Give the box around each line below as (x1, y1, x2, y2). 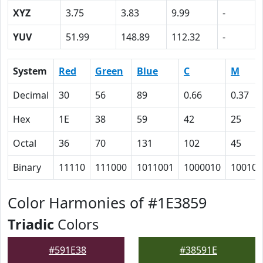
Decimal (13, 89, 49, 102)
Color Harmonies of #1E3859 (8, 193, 207, 213)
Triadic (8, 215, 54, 234)
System (13, 65, 47, 77)
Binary (13, 161, 41, 174)
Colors (54, 215, 99, 234)
